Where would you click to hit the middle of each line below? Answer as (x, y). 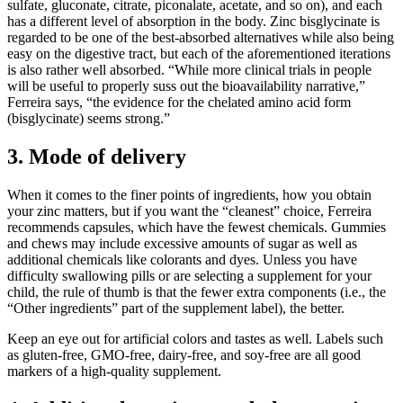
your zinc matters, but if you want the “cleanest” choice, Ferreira (189, 210)
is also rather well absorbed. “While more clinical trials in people (189, 70)
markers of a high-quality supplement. (114, 371)
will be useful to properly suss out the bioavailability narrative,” (186, 86)
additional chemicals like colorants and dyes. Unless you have (182, 259)
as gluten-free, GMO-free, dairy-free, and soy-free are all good (184, 354)
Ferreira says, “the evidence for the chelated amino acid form (179, 103)
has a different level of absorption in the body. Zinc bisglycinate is (193, 22)
